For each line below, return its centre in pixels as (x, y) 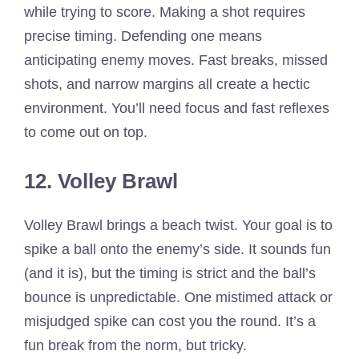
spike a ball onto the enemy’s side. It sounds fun (177, 249)
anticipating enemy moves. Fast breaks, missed (176, 60)
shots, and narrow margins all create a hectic (167, 84)
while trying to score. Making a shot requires (165, 12)
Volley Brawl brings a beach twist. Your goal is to (178, 225)
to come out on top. (86, 132)
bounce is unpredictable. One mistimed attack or (178, 297)
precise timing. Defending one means (143, 36)
